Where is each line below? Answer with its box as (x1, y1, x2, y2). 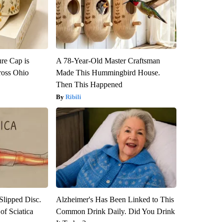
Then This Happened (55, 80, 122, 89)
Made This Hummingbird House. (55, 68, 160, 77)
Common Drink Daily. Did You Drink (55, 207, 175, 216)
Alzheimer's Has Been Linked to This (55, 195, 174, 204)
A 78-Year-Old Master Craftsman (55, 56, 160, 65)
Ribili (65, 93, 81, 101)
